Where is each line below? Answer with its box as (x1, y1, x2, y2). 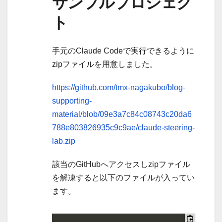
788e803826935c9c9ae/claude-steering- (52, 123, 195, 132)
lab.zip (52, 136, 75, 145)
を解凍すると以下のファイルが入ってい (52, 173, 195, 182)
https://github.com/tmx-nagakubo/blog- (52, 83, 185, 92)
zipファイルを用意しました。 (52, 59, 158, 68)
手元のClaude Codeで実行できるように (52, 46, 194, 55)
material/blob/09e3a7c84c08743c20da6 (52, 110, 192, 118)
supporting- (52, 96, 92, 105)
